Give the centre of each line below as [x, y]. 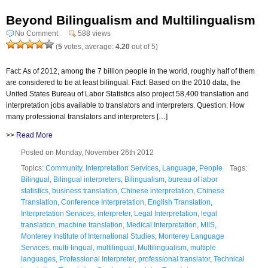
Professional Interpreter [97, 259]
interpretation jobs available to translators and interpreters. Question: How [125, 105]
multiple [203, 247]
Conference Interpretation [103, 202]
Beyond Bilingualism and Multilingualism [131, 20]
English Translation [179, 202]
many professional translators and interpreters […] [87, 116]
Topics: [33, 168]
